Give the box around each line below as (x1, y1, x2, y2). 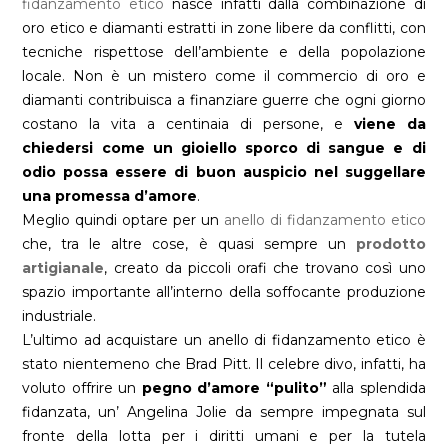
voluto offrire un (22, 379, 142, 398)
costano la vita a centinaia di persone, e (22, 115, 354, 134)
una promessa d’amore (22, 187, 198, 206)
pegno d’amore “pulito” (141, 379, 327, 398)
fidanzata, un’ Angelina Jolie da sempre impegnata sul (22, 403, 426, 422)
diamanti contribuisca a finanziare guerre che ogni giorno (22, 91, 426, 110)
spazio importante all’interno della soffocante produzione (22, 283, 426, 302)
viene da (353, 115, 426, 134)
